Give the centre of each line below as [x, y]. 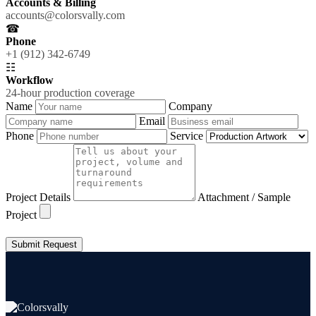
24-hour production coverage [70, 92]
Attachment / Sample [244, 197]
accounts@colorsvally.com [65, 15]
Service [188, 135]
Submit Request [44, 244]
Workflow [30, 80]
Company [190, 106]
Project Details [39, 197]
